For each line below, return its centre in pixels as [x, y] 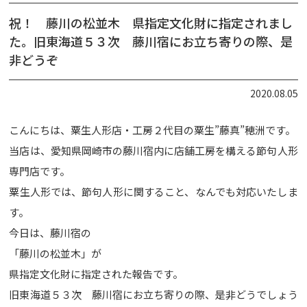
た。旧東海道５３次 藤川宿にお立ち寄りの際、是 [151, 41]
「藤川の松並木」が [56, 253]
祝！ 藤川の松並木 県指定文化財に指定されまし [151, 23]
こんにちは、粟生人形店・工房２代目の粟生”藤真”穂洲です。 [152, 130]
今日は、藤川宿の [50, 233]
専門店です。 [40, 171]
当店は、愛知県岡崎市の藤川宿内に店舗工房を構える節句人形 [153, 150]
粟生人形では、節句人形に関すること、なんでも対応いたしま [153, 192]
